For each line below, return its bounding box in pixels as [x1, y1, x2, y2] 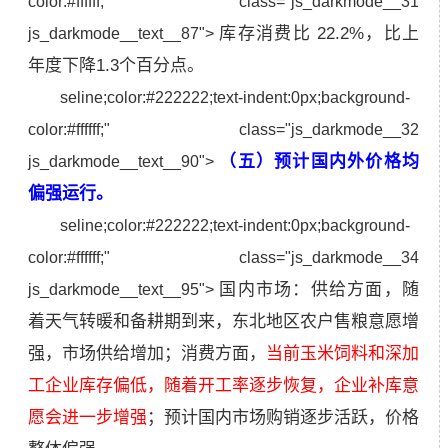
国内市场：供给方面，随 [219, 279, 420, 299]
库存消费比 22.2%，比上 [219, 23, 420, 43]
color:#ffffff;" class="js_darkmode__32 [28, 120, 419, 138]
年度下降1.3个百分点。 [28, 55, 204, 75]
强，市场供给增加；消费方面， [28, 343, 266, 363]
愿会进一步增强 [28, 407, 147, 427]
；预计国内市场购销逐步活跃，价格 [147, 407, 419, 427]
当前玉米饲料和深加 [266, 343, 419, 363]
